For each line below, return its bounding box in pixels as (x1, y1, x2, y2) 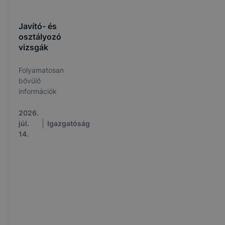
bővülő (19, 76, 41, 85)
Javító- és (19, 21, 57, 31)
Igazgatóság (47, 119, 90, 128)
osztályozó (19, 32, 61, 42)
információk (19, 87, 57, 95)
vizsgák (19, 42, 48, 52)
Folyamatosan (19, 66, 64, 74)
